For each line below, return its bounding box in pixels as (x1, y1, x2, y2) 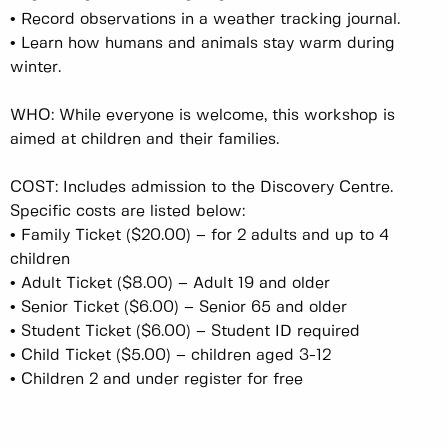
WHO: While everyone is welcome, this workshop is (10, 107, 395, 123)
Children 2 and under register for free (21, 371, 303, 387)
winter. (10, 59, 66, 75)
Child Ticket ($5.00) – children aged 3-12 (21, 347, 341, 363)
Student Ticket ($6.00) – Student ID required (21, 323, 370, 339)
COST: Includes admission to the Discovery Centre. (10, 179, 393, 195)
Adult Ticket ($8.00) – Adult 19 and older (21, 275, 340, 291)
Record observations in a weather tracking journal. (21, 11, 400, 27)
